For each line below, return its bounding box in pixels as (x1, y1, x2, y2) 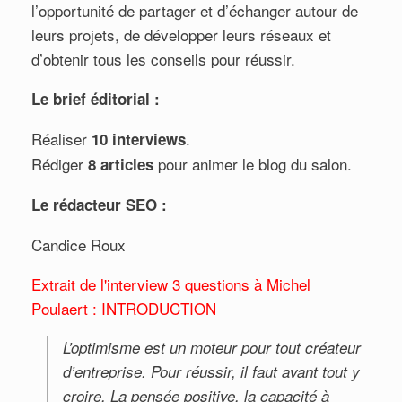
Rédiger (31, 152, 88, 175)
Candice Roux (31, 232, 126, 256)
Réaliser (31, 127, 92, 150)
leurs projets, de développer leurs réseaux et (31, 22, 331, 46)
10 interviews (92, 127, 186, 150)
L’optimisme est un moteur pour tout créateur (63, 336, 361, 358)
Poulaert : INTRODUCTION (31, 296, 216, 319)
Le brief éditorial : (31, 87, 160, 109)
